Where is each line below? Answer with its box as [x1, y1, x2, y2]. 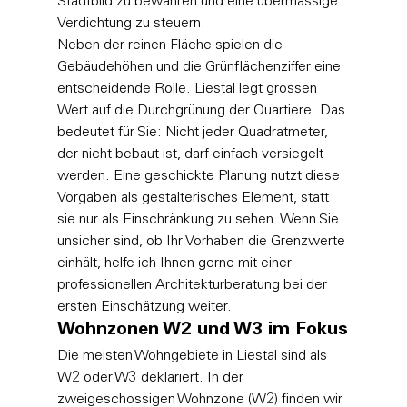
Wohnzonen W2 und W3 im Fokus [56, 321, 348, 340]
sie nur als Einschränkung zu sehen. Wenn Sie [56, 212, 342, 227]
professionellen [56, 277, 155, 293]
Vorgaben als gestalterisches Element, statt [56, 190, 333, 205]
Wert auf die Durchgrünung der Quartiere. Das [56, 103, 349, 118]
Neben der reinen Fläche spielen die [56, 37, 286, 53]
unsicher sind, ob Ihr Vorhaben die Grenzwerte [56, 233, 349, 249]
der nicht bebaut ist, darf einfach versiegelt [56, 146, 327, 162]
